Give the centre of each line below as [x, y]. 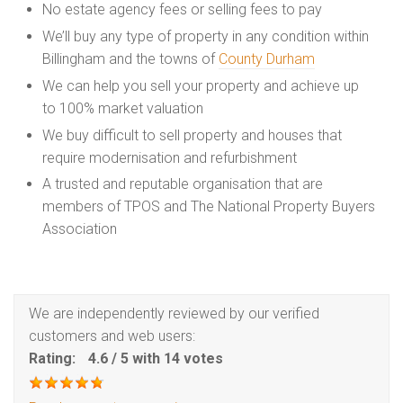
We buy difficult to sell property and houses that [192, 135]
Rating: [54, 359]
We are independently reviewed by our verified [174, 314]
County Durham [267, 58]
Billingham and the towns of [130, 58]
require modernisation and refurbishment [170, 157]
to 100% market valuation [123, 108]
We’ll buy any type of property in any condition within [206, 36]
